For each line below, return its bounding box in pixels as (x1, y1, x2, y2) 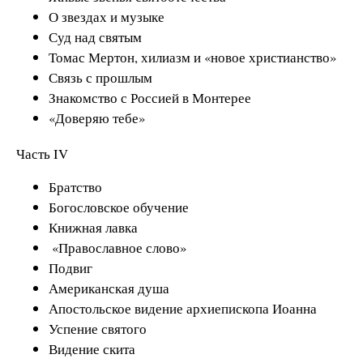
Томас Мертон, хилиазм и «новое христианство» (49, 47, 336, 66)
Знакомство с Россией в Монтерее (49, 88, 251, 107)
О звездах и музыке (49, 6, 164, 26)
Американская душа (49, 278, 169, 297)
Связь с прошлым (49, 67, 152, 87)
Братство (49, 177, 102, 196)
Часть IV (16, 143, 68, 163)
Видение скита (49, 339, 135, 358)
